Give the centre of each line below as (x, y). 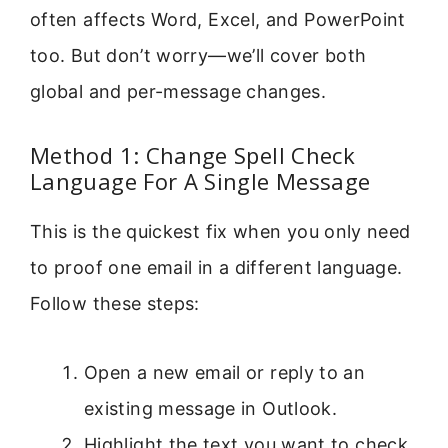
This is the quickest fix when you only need (220, 232)
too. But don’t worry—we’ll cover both (198, 55)
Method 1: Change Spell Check (193, 155)
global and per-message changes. (178, 91)
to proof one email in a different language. (216, 268)
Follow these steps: (115, 304)
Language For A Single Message (200, 181)
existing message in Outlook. (211, 408)
